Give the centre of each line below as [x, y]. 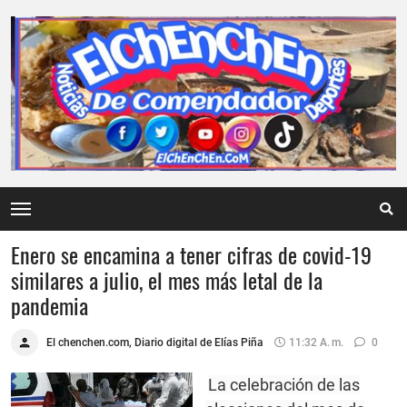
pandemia [50, 306]
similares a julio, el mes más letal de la [167, 280]
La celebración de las [284, 385]
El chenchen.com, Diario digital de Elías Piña [155, 342]
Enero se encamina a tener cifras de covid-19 [191, 255]
